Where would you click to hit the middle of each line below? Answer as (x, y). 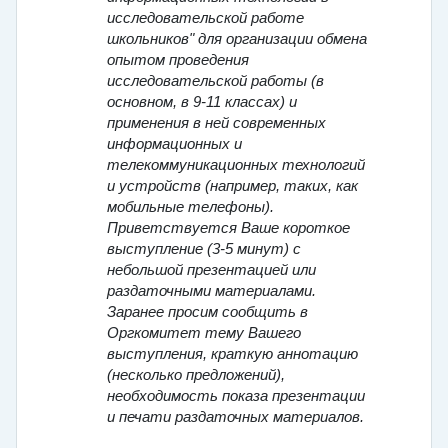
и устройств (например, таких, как (232, 186)
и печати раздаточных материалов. (235, 417)
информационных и (174, 144)
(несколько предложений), (196, 375)
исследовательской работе (205, 18)
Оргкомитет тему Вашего (204, 333)
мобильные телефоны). (190, 207)
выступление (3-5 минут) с (204, 249)
